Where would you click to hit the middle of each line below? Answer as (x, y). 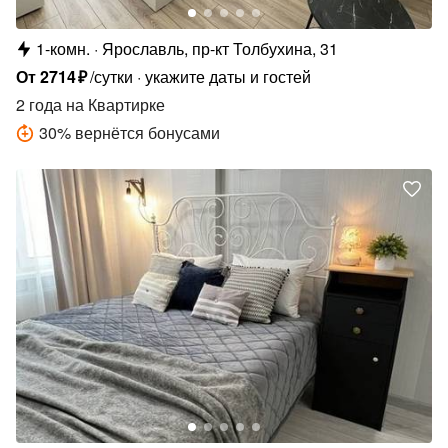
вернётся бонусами (147, 132)
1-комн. (63, 48)
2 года (39, 104)
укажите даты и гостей (228, 76)
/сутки (112, 76)
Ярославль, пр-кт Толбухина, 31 (220, 48)
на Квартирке (113, 104)
